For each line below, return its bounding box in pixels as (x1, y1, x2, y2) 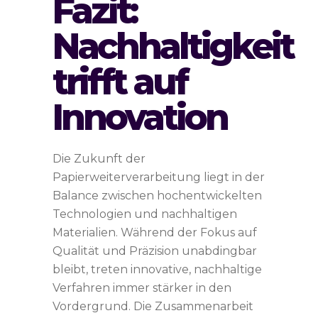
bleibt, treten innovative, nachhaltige (53, 263, 262, 276)
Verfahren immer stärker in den (53, 281, 231, 295)
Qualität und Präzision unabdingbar (53, 244, 257, 258)
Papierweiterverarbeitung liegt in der (53, 170, 265, 184)
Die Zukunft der (53, 152, 146, 165)
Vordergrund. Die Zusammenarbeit (53, 300, 253, 313)
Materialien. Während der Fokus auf (53, 226, 257, 239)
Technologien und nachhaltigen (53, 207, 237, 221)
